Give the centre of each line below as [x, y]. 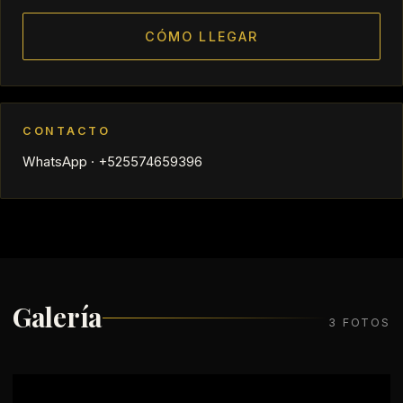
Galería [58, 316]
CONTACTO [67, 130]
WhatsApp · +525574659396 [112, 161]
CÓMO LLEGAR [201, 36]
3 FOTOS [359, 322]
